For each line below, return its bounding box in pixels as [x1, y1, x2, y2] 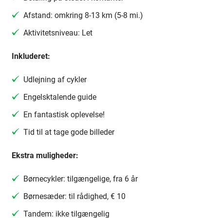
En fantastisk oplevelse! [23, 110, 105, 119]
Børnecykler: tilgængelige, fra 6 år [23, 174, 138, 183]
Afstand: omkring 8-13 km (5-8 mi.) [23, 11, 143, 20]
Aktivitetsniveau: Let [23, 28, 92, 37]
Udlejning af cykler [23, 75, 87, 84]
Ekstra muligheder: [12, 151, 78, 160]
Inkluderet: [12, 52, 50, 61]
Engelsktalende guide [23, 92, 96, 102]
